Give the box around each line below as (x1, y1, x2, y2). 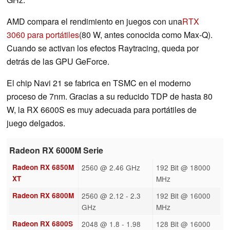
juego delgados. (7, 117, 65, 129)
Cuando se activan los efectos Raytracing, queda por (7, 42, 199, 54)
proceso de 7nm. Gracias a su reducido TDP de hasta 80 (7, 90, 213, 102)
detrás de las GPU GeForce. (7, 55, 109, 67)
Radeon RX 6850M (12, 162, 74, 172)
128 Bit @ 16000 (156, 218, 210, 229)
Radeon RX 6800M (12, 190, 74, 200)
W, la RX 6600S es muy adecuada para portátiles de (7, 103, 197, 116)
